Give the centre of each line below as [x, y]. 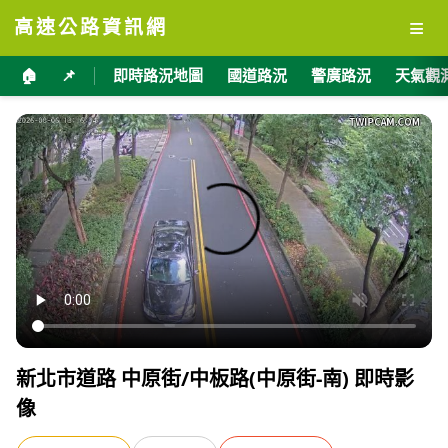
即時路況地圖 [158, 75]
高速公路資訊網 [91, 27]
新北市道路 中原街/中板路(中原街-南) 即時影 [215, 379]
